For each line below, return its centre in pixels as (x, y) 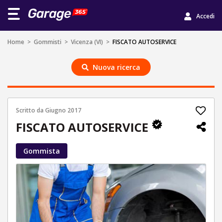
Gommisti (48, 42)
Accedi (205, 16)
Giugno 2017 (63, 110)
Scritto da (30, 110)
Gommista (42, 151)
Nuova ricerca (116, 67)
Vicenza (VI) (87, 42)
